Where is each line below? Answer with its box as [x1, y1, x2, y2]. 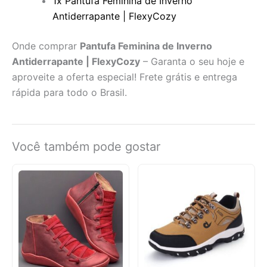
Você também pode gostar [12, 139, 160, 154]
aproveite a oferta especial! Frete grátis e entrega [12, 71, 237, 83]
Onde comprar [12, 40, 80, 52]
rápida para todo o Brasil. [12, 86, 127, 99]
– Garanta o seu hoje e [140, 55, 244, 68]
